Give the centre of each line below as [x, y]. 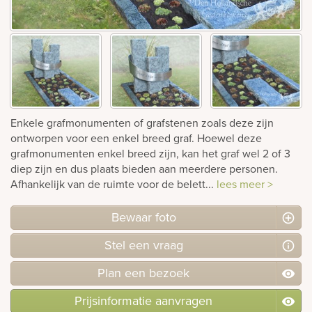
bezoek [167, 273]
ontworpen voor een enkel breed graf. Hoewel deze [136, 138]
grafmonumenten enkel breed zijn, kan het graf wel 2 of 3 [150, 154]
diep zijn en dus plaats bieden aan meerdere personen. [144, 169]
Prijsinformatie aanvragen [143, 301]
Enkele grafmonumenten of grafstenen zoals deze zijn [142, 123]
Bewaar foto [143, 217]
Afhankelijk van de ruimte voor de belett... [114, 184]
